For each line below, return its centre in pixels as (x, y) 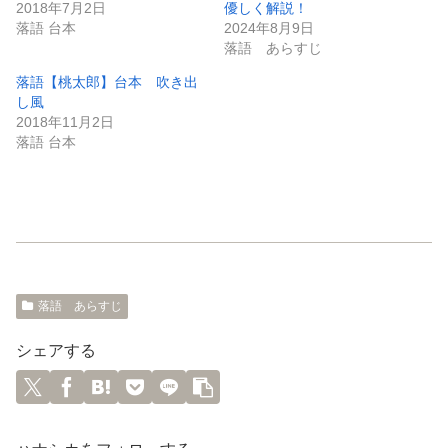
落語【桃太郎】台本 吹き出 (107, 81)
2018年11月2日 (65, 121)
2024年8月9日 (269, 27)
